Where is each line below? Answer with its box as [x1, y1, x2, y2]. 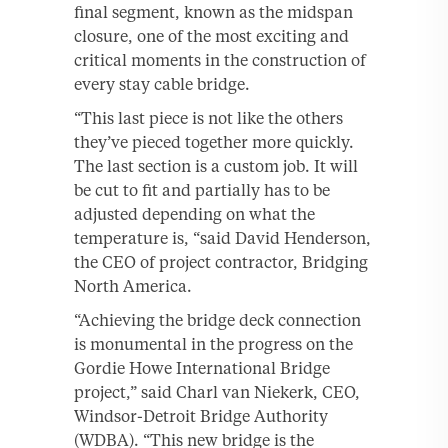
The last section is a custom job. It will [74, 156, 358, 176]
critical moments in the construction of [74, 50, 366, 70]
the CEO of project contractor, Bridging [74, 252, 368, 272]
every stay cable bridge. [74, 74, 250, 94]
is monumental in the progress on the [74, 334, 353, 354]
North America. [74, 276, 192, 296]
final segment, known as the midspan [74, 2, 353, 22]
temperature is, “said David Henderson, [74, 228, 371, 248]
